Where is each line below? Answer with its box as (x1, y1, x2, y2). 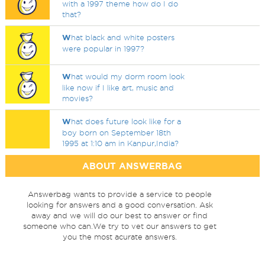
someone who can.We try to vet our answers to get (22, 222, 216, 230)
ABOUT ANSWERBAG (82, 161, 183, 171)
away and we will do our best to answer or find (31, 211, 208, 219)
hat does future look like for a (71, 117, 182, 125)
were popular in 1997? (62, 44, 145, 53)
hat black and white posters (71, 33, 175, 41)
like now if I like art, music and (62, 83, 174, 92)
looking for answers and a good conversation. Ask (26, 201, 213, 209)
